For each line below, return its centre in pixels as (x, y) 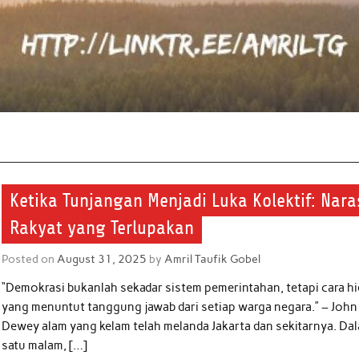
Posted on (30, 258)
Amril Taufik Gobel (213, 258)
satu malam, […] (45, 346)
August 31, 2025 (102, 258)
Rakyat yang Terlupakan (102, 228)
